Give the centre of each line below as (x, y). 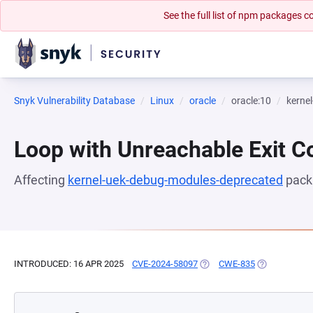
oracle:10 (251, 101)
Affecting (41, 180)
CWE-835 (237, 264)
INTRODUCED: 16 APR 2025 (69, 264)
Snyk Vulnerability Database (74, 101)
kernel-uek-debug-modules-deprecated (175, 180)
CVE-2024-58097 (165, 264)
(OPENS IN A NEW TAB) (246, 264)
